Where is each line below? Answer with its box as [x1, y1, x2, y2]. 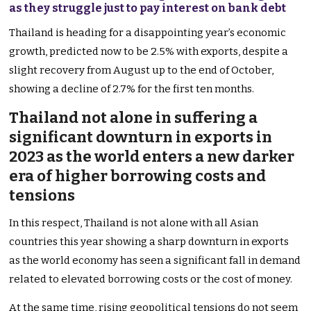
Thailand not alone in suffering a [9, 108, 258, 128]
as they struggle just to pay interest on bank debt [9, 1, 287, 15]
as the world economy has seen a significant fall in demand [9, 254, 301, 267]
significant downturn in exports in [9, 128, 273, 147]
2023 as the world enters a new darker [9, 147, 295, 167]
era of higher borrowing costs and [9, 167, 267, 186]
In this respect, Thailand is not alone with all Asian [9, 217, 259, 230]
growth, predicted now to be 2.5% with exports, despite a [9, 45, 289, 58]
